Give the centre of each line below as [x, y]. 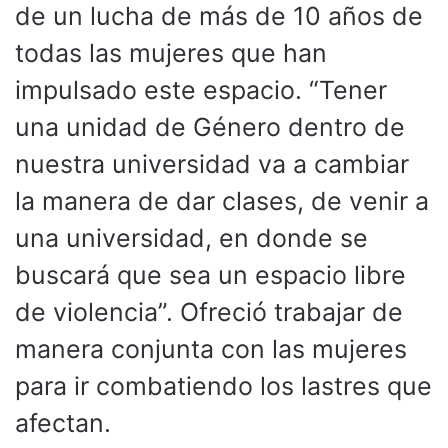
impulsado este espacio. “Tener [201, 89]
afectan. [63, 422]
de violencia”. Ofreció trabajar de [209, 311]
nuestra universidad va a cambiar [212, 163]
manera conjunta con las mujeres [211, 348]
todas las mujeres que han [171, 52]
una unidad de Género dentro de [210, 126]
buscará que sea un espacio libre [210, 274]
